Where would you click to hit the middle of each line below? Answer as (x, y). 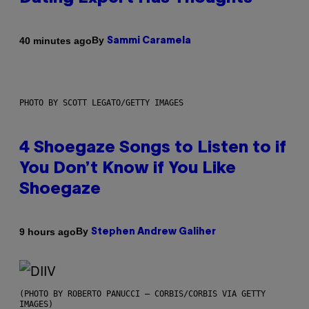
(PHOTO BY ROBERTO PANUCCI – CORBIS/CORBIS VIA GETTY (142, 294)
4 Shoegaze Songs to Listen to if (153, 149)
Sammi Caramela (149, 41)
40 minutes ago (56, 40)
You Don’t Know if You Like (128, 169)
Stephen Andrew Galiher (153, 232)
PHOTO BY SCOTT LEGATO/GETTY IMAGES (101, 103)
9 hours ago (48, 231)
